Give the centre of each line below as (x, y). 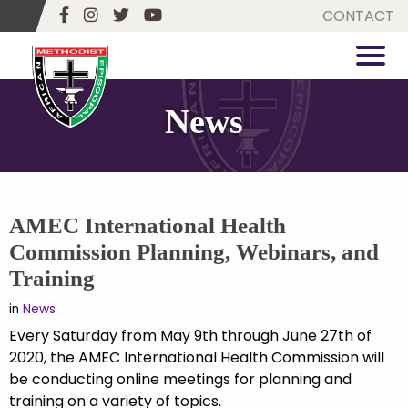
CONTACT (358, 15)
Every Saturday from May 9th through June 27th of (190, 335)
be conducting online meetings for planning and (180, 379)
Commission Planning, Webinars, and (194, 251)
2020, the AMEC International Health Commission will (197, 357)
